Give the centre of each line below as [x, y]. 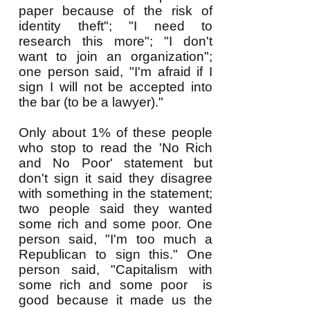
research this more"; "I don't [116, 41]
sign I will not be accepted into [116, 87]
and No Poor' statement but [116, 163]
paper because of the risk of [116, 11]
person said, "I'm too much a [116, 239]
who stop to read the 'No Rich [116, 148]
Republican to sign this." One [116, 254]
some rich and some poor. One [116, 224]
